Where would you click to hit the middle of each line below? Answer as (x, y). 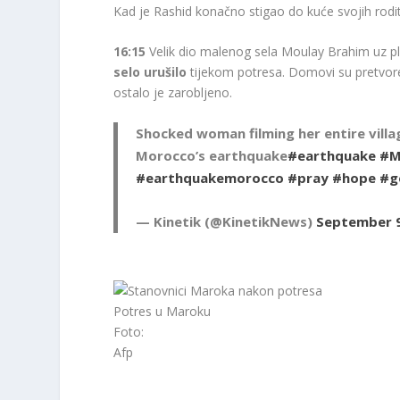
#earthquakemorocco (210, 178)
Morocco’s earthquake (212, 156)
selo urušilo (150, 72)
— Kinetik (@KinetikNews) (226, 222)
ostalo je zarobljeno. (173, 93)
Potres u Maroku (162, 312)
